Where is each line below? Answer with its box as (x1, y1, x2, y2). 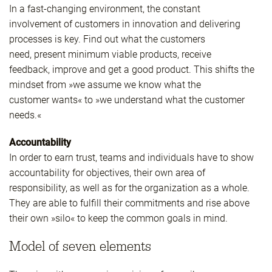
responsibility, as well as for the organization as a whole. (9, 182, 250, 194)
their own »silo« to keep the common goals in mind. (9, 212, 228, 225)
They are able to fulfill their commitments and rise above (9, 197, 250, 209)
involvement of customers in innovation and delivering (9, 18, 240, 30)
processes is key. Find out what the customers (9, 33, 205, 46)
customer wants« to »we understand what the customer (9, 94, 245, 106)
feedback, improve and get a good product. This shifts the (9, 64, 254, 76)
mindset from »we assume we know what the (9, 79, 201, 91)
